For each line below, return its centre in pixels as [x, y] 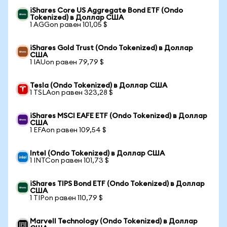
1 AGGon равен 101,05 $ [69, 25]
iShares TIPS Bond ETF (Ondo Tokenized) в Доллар [117, 184]
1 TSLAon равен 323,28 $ [71, 93]
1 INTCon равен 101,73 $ [69, 161]
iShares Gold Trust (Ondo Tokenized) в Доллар [111, 48]
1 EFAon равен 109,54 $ [68, 130]
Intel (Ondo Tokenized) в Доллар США [97, 154]
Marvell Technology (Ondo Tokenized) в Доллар [114, 221]
